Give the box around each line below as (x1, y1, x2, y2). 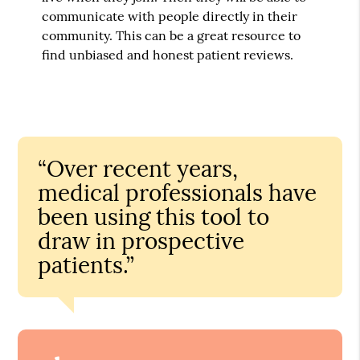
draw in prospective (38, 226, 245, 256)
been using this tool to (38, 202, 270, 231)
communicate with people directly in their (42, 7, 298, 24)
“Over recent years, (38, 153, 239, 183)
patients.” (38, 250, 135, 280)
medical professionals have (38, 178, 317, 207)
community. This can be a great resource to (42, 27, 301, 43)
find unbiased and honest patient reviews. (42, 46, 294, 63)
